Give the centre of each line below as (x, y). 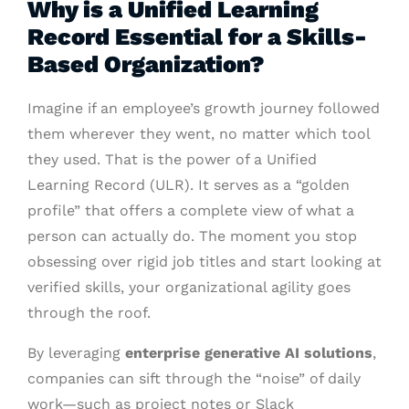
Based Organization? (146, 64)
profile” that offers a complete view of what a (191, 211)
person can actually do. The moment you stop (192, 236)
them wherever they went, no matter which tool (199, 134)
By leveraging (76, 353)
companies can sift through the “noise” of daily (194, 379)
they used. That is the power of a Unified (172, 160)
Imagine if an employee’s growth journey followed (204, 109)
